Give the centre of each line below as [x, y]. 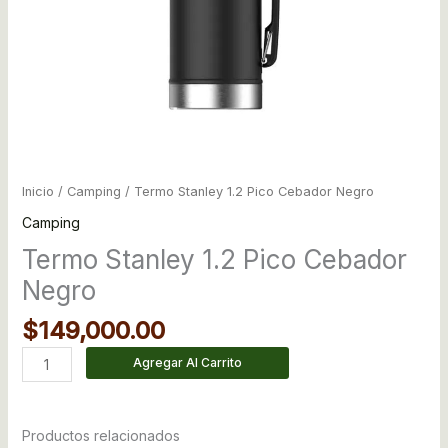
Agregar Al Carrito [188, 363]
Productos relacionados [100, 436]
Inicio [37, 192]
